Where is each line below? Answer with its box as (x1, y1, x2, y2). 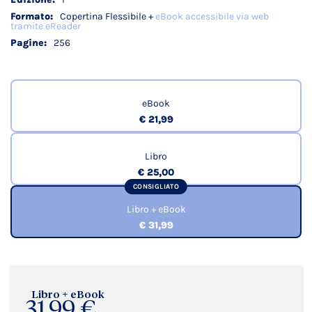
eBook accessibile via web (155, 10, 269, 22)
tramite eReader (10, 20, 81, 32)
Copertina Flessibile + (60, 10, 155, 22)
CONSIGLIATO (132, 182, 180, 191)
